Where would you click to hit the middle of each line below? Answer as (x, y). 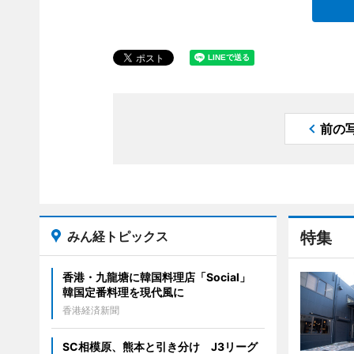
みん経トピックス (117, 237)
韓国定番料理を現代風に (123, 292)
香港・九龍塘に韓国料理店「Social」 (162, 277)
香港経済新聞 (90, 311)
